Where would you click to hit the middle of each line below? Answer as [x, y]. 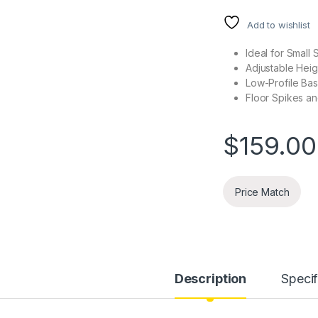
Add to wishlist [278, 25]
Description [210, 279]
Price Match [262, 192]
